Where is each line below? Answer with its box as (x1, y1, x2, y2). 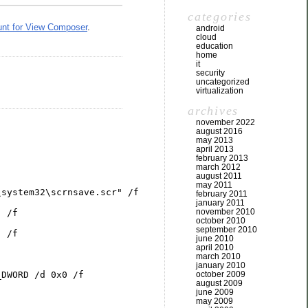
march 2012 (196, 162, 241, 172)
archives (188, 103, 239, 118)
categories (188, 9, 252, 23)
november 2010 (196, 206, 255, 217)
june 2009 (196, 287, 234, 297)
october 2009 (196, 269, 245, 279)
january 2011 (196, 197, 245, 208)
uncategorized (196, 76, 250, 87)
